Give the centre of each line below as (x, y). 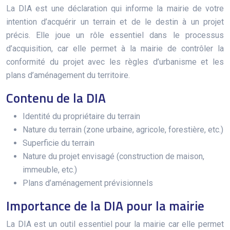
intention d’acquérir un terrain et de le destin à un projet (115, 22)
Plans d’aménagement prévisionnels (88, 183)
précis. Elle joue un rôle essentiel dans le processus (115, 35)
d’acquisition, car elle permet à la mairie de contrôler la (115, 48)
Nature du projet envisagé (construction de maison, (113, 156)
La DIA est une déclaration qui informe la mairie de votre (115, 8)
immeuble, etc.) (50, 169)
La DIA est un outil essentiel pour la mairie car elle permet (115, 224)
